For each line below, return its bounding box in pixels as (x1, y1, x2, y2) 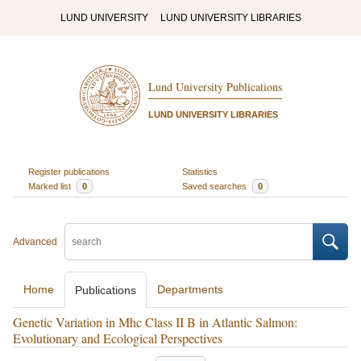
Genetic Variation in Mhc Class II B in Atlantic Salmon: (13, 313, 297, 330)
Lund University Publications (147, 79, 282, 95)
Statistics (182, 166, 218, 176)
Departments (157, 283, 223, 296)
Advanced (13, 236, 57, 247)
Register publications (27, 166, 110, 176)
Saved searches (182, 180, 249, 191)
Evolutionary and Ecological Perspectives (13, 330, 222, 346)
